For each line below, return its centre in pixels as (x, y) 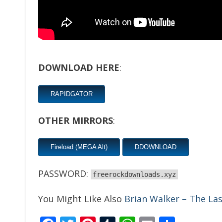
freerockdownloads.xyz (134, 174)
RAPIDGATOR (72, 94)
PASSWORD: (64, 173)
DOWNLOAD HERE (79, 67)
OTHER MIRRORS (76, 120)
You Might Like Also (81, 199)
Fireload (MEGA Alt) (79, 147)
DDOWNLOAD (156, 147)
